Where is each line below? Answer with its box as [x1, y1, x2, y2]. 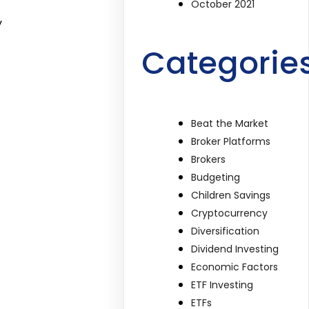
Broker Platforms [191, 134, 271, 148]
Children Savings [191, 188, 271, 202]
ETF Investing [191, 277, 254, 292]
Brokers [191, 152, 226, 166]
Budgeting [191, 170, 241, 184]
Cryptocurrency [191, 206, 268, 220]
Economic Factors [191, 259, 279, 274]
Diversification [191, 223, 260, 238]
